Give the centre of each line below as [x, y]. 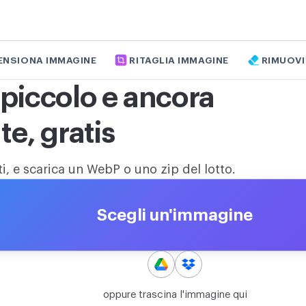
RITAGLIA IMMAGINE [179, 60]
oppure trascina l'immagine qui [175, 295]
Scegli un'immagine [175, 215]
